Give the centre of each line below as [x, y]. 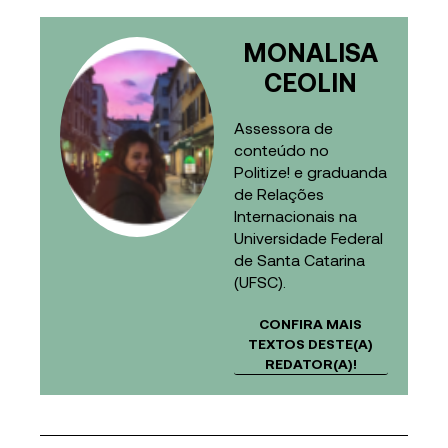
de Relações [279, 194]
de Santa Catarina [299, 260]
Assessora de [283, 128]
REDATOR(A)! [310, 364]
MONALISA [311, 52]
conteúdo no [281, 150]
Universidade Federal [308, 238]
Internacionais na [295, 216]
